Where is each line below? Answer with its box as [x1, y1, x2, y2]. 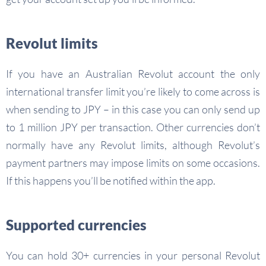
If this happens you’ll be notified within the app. [6, 174, 216, 187]
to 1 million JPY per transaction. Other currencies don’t [6, 121, 260, 134]
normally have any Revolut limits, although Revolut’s [6, 138, 260, 151]
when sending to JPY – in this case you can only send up [6, 103, 260, 116]
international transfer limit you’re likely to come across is [6, 85, 260, 98]
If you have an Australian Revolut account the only [6, 67, 260, 80]
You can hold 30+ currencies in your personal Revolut [6, 249, 260, 262]
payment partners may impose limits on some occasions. [6, 156, 260, 169]
